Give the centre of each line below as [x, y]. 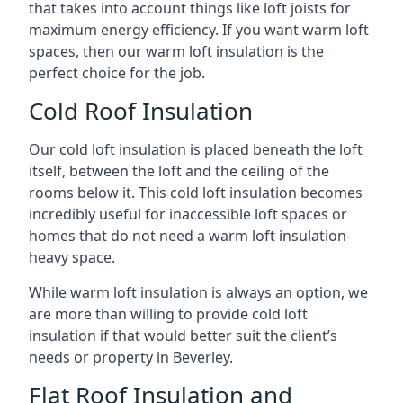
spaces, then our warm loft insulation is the [176, 51]
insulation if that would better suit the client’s [183, 336]
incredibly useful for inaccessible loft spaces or [188, 214]
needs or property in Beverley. [131, 357]
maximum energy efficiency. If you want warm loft [199, 30]
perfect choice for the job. [117, 73]
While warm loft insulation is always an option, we [198, 292]
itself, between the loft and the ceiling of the [179, 171]
